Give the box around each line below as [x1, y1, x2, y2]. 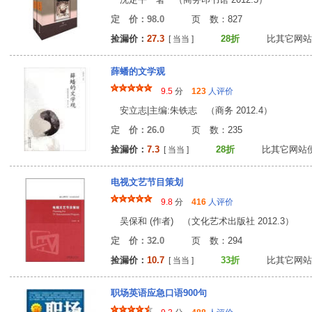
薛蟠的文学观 [111, 66, 165, 77]
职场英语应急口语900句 [111, 288, 207, 298]
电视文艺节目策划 [111, 177, 183, 187]
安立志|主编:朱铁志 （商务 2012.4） [111, 105, 272, 116]
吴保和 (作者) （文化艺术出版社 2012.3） [111, 216, 294, 226]
